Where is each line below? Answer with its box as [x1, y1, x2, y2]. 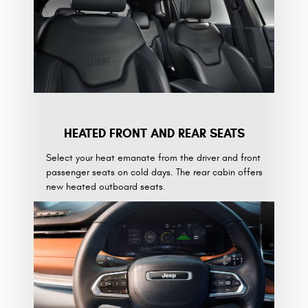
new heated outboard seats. [45, 181, 166, 193]
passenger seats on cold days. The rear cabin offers [45, 166, 263, 179]
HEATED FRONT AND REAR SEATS [63, 126, 245, 142]
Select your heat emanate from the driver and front [45, 152, 261, 164]
